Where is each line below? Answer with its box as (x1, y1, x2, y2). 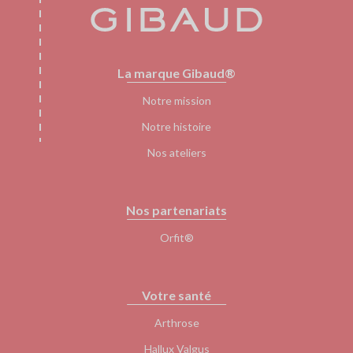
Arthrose (154, 316, 199, 329)
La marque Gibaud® (117, 65, 236, 80)
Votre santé (142, 288, 211, 303)
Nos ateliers (147, 146, 206, 159)
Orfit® (159, 231, 194, 244)
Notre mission (142, 94, 211, 107)
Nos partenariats (126, 203, 227, 217)
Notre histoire (142, 120, 211, 133)
